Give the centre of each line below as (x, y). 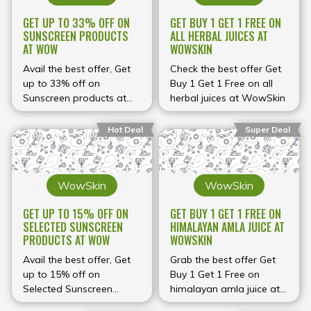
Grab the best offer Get (223, 259)
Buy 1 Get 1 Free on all (221, 83)
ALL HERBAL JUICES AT (219, 36)
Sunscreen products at (75, 98)
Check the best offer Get (226, 68)
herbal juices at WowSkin (228, 98)
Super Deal (268, 130)
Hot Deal (125, 130)
